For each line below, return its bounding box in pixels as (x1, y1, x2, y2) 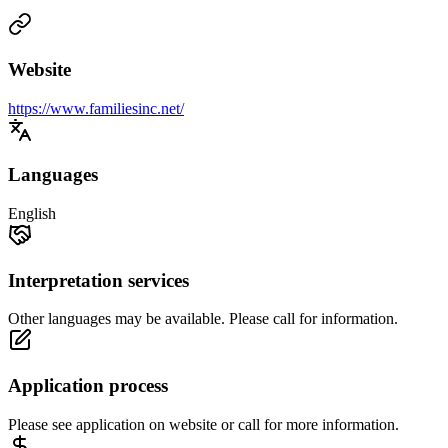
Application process (8, 375, 168, 397)
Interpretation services (8, 269, 189, 291)
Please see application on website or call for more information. (8, 415, 399, 433)
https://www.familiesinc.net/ (8, 99, 184, 117)
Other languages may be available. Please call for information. (8, 310, 398, 328)
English (8, 204, 56, 222)
